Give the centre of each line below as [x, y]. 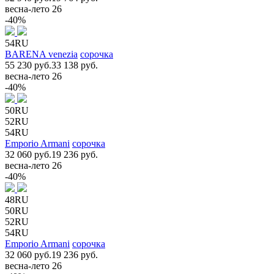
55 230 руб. [28, 65]
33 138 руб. [75, 65]
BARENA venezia [41, 54]
